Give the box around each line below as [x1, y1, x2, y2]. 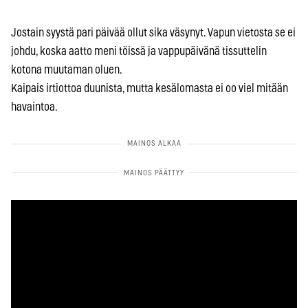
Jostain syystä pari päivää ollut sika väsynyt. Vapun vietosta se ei [11, 26, 296, 38]
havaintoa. [11, 100, 58, 113]
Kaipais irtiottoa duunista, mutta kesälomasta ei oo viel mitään [11, 82, 288, 94]
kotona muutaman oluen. [11, 63, 122, 76]
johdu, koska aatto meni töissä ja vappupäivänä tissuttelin [11, 45, 267, 57]
